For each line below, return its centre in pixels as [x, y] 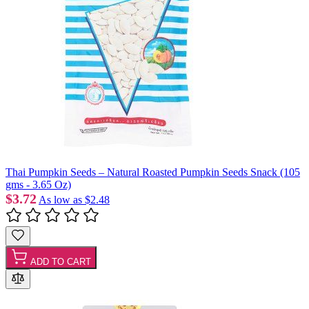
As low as [60, 199]
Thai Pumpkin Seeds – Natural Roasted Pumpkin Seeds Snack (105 [153, 172]
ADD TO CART [61, 261]
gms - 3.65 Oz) [38, 184]
